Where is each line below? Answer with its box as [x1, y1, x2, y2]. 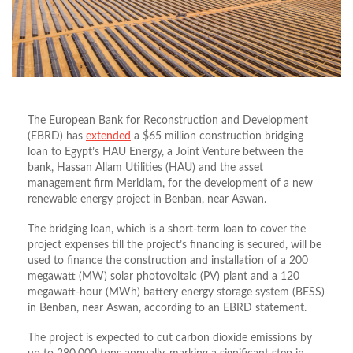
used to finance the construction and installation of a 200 [28, 255, 308, 266]
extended [86, 130, 131, 142]
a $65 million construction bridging [131, 130, 303, 142]
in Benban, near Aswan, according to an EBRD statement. [28, 302, 307, 314]
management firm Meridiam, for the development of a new [28, 177, 313, 189]
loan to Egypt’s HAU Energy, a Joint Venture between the [28, 146, 303, 158]
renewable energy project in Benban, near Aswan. [28, 193, 266, 205]
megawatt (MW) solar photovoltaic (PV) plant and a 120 [28, 270, 299, 282]
